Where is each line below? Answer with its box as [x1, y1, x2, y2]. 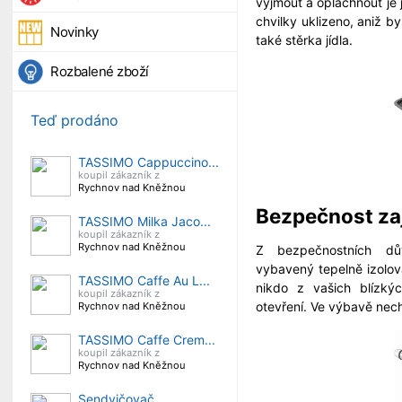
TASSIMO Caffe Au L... [78, 273, 210, 288]
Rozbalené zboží [50, 63, 149, 80]
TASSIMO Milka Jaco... [78, 214, 211, 229]
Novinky [50, 23, 99, 40]
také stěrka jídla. [256, 31, 353, 48]
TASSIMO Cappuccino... [78, 154, 219, 170]
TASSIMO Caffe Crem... [78, 332, 215, 347]
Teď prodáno [31, 111, 118, 129]
